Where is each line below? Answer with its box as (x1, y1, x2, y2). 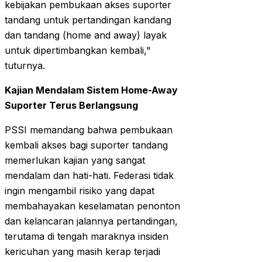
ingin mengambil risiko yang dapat (5, 185, 154, 197)
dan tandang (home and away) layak (5, 29, 167, 42)
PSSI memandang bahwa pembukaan (5, 124, 173, 136)
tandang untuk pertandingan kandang (5, 14, 171, 26)
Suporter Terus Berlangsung (5, 99, 138, 112)
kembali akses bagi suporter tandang (5, 139, 168, 151)
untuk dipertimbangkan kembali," (5, 44, 151, 57)
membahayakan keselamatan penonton (5, 200, 180, 212)
